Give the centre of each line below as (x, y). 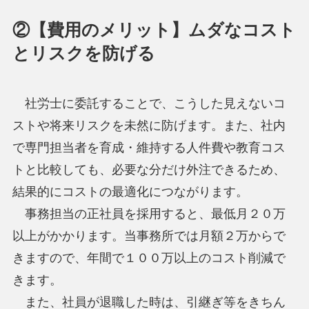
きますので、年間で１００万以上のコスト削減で (149, 258)
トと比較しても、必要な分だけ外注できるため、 (149, 170)
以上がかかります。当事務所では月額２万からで (149, 236)
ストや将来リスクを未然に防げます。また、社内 (149, 126)
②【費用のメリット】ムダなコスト (154, 30)
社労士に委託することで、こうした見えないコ (149, 104)
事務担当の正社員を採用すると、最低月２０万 (149, 214)
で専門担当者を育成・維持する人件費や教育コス (149, 148)
